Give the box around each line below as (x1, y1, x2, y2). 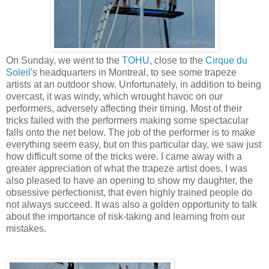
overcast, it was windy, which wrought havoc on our (6, 91, 223, 101)
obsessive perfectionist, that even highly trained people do (6, 187, 252, 198)
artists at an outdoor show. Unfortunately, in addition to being (6, 79, 261, 89)
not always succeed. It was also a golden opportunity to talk (6, 199, 257, 210)
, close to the (150, 55, 205, 65)
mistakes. (6, 223, 46, 234)
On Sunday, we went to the (6, 55, 122, 65)
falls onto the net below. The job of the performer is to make (6, 127, 255, 138)
